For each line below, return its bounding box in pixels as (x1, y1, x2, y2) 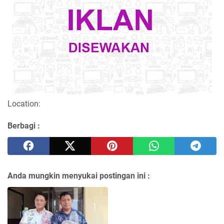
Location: (7, 99, 40, 109)
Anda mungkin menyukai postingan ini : (7, 171, 150, 181)
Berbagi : (7, 121, 40, 131)
